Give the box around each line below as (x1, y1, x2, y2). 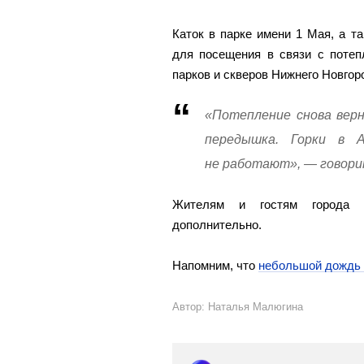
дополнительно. (172, 217, 262, 232)
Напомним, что (172, 258, 258, 272)
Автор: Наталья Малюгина (172, 300, 303, 313)
